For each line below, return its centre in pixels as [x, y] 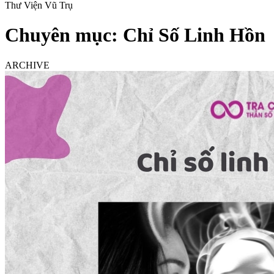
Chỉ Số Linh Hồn [194, 35]
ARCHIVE [27, 65]
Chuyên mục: [64, 35]
